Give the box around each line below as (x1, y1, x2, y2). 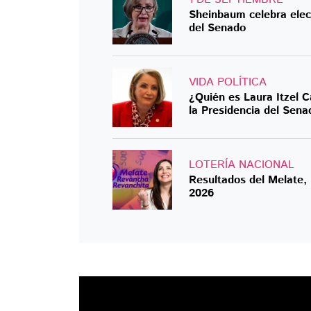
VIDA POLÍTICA (189, 74, 267, 91)
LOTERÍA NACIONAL (189, 157, 294, 174)
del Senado (189, 20, 246, 37)
